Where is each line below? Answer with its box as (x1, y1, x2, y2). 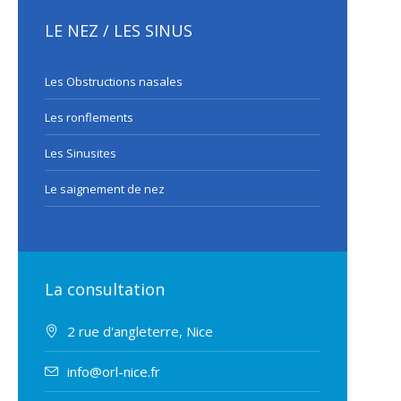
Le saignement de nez (45, 181, 165, 198)
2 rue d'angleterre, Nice (67, 322, 213, 341)
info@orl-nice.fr (67, 363, 160, 381)
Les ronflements (45, 109, 133, 126)
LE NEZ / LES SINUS (45, 20, 192, 42)
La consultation (45, 278, 165, 301)
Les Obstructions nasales (45, 73, 183, 90)
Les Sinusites (45, 145, 116, 162)
